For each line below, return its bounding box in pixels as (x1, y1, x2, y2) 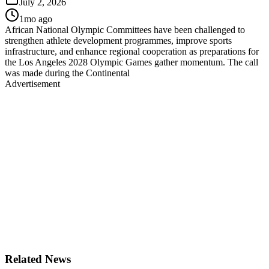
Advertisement (5, 78, 60, 89)
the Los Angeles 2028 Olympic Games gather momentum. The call (5, 56, 258, 67)
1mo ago (19, 13, 52, 24)
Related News (5, 253, 71, 266)
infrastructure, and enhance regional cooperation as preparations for (5, 46, 259, 56)
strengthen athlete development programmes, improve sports (5, 35, 232, 46)
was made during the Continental (5, 67, 130, 78)
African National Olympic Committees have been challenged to (5, 24, 245, 35)
